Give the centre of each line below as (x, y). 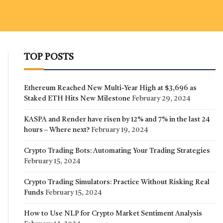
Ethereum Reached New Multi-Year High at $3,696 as (110, 88)
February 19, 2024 (119, 130)
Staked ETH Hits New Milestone (77, 99)
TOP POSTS (49, 57)
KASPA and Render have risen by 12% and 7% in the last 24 (117, 119)
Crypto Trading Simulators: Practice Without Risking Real (117, 182)
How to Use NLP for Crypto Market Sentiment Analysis (113, 214)
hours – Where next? (57, 130)
